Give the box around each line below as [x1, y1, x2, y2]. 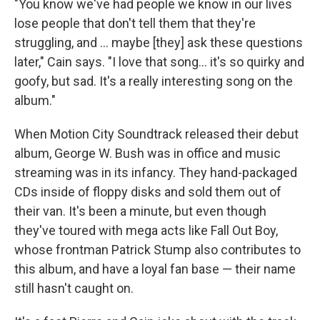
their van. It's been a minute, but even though [14, 203, 266, 219]
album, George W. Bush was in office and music [14, 145, 281, 161]
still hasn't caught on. [14, 280, 134, 296]
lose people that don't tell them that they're [14, 15, 256, 31]
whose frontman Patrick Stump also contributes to [14, 241, 301, 257]
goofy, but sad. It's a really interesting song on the [14, 73, 293, 89]
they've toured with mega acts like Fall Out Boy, [14, 222, 278, 238]
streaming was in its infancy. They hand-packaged [14, 164, 297, 180]
